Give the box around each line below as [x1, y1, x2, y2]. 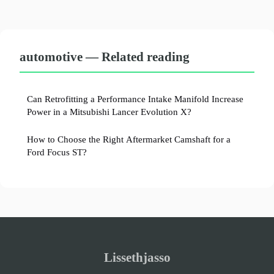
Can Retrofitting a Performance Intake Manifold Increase [27, 94, 243, 105]
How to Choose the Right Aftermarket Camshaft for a [27, 134, 231, 145]
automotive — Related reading [20, 50, 190, 64]
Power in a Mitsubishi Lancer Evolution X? [27, 106, 191, 117]
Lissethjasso [103, 250, 171, 265]
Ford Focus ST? [27, 147, 87, 158]
